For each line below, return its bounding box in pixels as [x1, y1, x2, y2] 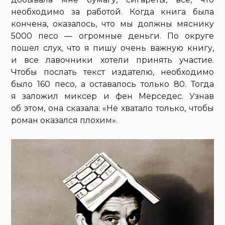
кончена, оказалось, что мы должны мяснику [11, 19, 214, 29]
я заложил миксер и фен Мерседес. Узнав [11, 91, 214, 101]
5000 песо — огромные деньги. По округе [11, 31, 214, 41]
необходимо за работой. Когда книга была [11, 7, 214, 17]
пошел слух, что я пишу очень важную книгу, [11, 43, 214, 53]
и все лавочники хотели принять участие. [11, 55, 214, 65]
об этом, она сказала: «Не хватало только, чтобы [11, 103, 214, 114]
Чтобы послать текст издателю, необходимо [11, 67, 214, 77]
